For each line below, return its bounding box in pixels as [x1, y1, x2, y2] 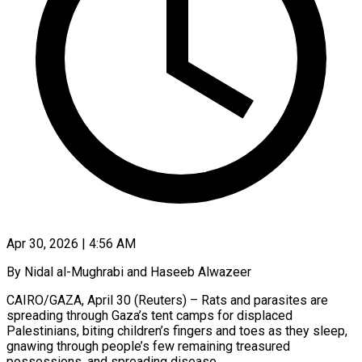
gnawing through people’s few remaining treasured [6, 338, 290, 354]
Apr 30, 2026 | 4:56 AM [6, 235, 136, 251]
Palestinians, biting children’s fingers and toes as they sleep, [6, 322, 347, 339]
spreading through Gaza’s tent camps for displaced [6, 307, 293, 323]
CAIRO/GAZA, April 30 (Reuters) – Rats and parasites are [6, 292, 328, 308]
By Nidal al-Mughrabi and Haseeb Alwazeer [6, 263, 251, 280]
